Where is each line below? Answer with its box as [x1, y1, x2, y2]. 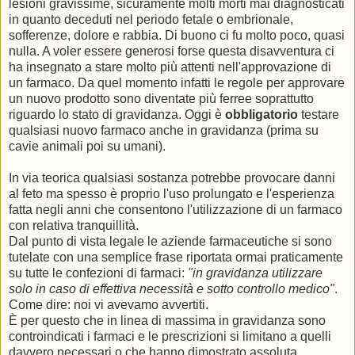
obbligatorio [225, 108, 298, 121]
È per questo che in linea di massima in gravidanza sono [9, 314, 326, 327]
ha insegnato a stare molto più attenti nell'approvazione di [9, 60, 331, 74]
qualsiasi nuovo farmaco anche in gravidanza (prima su [9, 124, 319, 137]
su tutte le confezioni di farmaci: [9, 266, 188, 280]
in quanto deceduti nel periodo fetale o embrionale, [9, 13, 293, 26]
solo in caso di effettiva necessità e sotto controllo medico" [9, 282, 334, 296]
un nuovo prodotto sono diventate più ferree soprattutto [9, 92, 314, 105]
